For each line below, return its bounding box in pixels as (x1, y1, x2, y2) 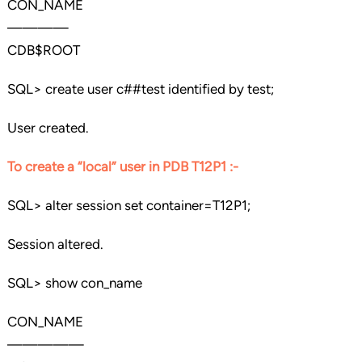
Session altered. (6, 236, 103, 253)
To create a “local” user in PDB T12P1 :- (6, 158, 238, 175)
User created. (6, 120, 89, 137)
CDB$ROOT (6, 42, 80, 59)
